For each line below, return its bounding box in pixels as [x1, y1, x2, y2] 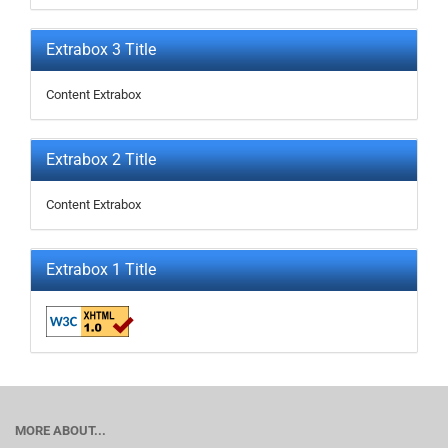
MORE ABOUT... [15, 423, 106, 438]
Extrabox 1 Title [46, 260, 156, 279]
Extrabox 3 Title [46, 40, 156, 59]
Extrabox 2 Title [46, 150, 156, 169]
